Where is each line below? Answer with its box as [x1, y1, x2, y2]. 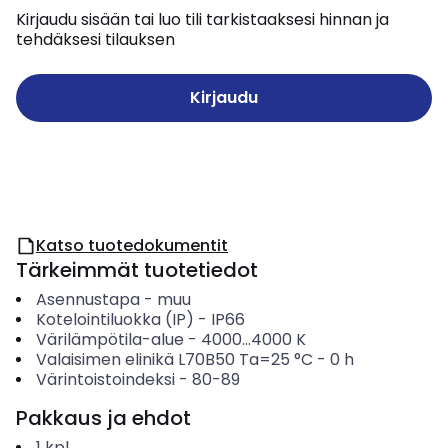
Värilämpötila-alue [35, 328, 184, 351]
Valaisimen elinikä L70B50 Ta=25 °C [35, 348, 313, 371]
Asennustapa [35, 288, 140, 311]
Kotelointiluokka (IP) [35, 308, 194, 331]
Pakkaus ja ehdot [16, 404, 191, 432]
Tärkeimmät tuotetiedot [16, 256, 258, 284]
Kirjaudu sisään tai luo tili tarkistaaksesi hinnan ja [16, 8, 389, 31]
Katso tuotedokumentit [36, 234, 228, 257]
